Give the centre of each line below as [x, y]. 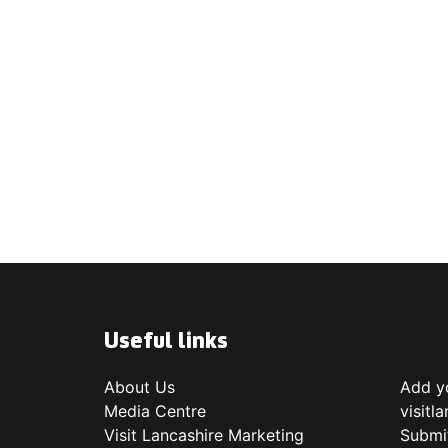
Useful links [166, 341]
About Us [139, 386]
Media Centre [155, 410]
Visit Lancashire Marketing [204, 434]
